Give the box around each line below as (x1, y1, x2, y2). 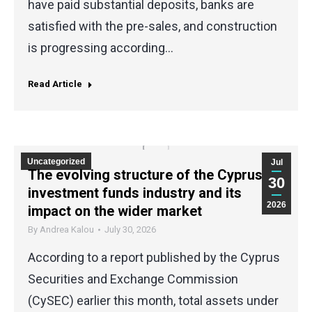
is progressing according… (28, 40, 173, 55)
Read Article (28, 78, 82, 89)
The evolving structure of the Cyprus (28, 166, 263, 183)
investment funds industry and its (28, 184, 242, 201)
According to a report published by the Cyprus (28, 249, 280, 265)
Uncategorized (27, 156, 85, 166)
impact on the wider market (28, 202, 202, 219)
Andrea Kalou (40, 224, 94, 235)
